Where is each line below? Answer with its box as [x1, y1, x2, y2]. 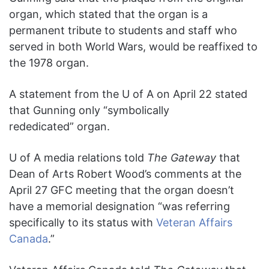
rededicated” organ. [9, 119, 110, 133]
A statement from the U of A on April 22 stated [9, 87, 247, 100]
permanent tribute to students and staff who [9, 23, 237, 37]
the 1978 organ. [9, 56, 89, 69]
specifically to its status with [9, 216, 156, 229]
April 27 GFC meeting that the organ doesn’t [9, 183, 234, 196]
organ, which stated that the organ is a [9, 7, 208, 20]
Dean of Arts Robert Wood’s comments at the [9, 167, 241, 180]
